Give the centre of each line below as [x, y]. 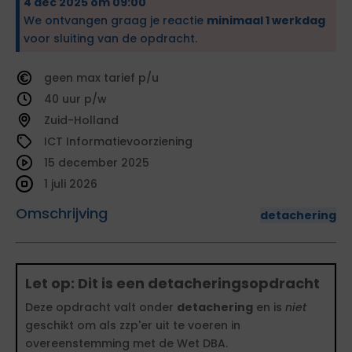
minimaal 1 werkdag [266, 21]
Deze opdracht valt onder [101, 308]
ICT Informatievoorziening [118, 142]
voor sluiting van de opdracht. [110, 39]
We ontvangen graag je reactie [115, 21]
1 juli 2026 [71, 184]
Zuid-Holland [81, 121]
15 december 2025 [97, 163]
